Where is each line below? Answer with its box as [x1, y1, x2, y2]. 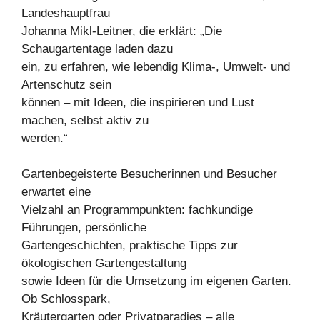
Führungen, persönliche [21, 221, 146, 235]
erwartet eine [21, 185, 91, 199]
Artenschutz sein [21, 77, 111, 91]
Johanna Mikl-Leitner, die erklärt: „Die [21, 24, 222, 38]
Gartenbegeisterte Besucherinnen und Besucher [21, 167, 277, 181]
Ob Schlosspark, [21, 292, 111, 306]
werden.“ [21, 131, 68, 145]
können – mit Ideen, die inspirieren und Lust [21, 95, 254, 109]
